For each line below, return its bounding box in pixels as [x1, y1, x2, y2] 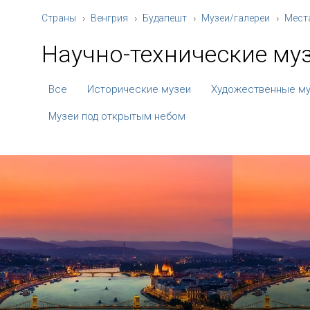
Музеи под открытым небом [48, 110, 185, 122]
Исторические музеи [87, 83, 191, 95]
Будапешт [143, 12, 187, 24]
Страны [42, 12, 76, 24]
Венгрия [91, 12, 128, 24]
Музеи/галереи [201, 12, 270, 24]
